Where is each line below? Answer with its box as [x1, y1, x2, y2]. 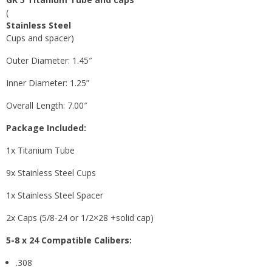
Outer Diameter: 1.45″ [6, 54, 92, 66]
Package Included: [6, 121, 86, 134]
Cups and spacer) [6, 32, 74, 44]
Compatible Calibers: [41, 234, 132, 246]
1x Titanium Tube [6, 144, 75, 156]
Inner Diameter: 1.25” [6, 76, 89, 89]
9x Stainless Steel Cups [6, 166, 96, 178]
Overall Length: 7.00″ [6, 99, 87, 111]
